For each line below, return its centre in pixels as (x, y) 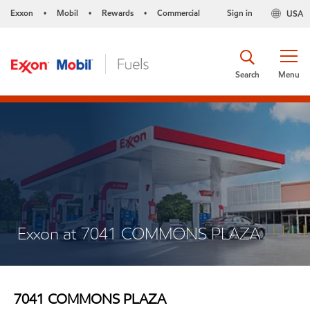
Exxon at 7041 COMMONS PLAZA (139, 234)
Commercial (179, 13)
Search (247, 74)
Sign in (239, 13)
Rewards (118, 13)
